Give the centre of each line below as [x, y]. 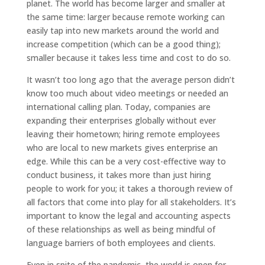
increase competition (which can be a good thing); [123, 44]
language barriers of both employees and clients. [121, 243]
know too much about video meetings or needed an [127, 93]
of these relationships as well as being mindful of [121, 229]
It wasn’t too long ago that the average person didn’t [130, 80]
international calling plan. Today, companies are [118, 107]
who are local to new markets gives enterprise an [122, 148]
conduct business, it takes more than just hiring [119, 175]
